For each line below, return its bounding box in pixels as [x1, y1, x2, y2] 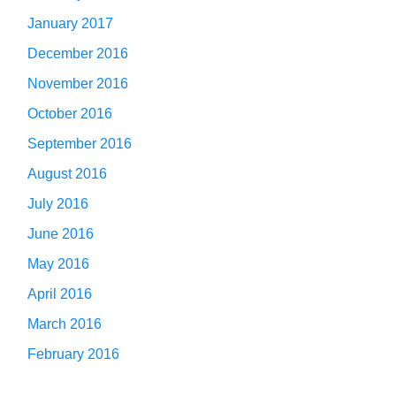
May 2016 [27, 255, 89, 271]
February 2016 [27, 346, 119, 362]
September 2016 [27, 135, 132, 151]
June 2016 [27, 225, 94, 241]
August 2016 [27, 165, 107, 181]
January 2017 [27, 15, 113, 31]
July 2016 [27, 195, 88, 211]
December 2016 [27, 45, 128, 61]
